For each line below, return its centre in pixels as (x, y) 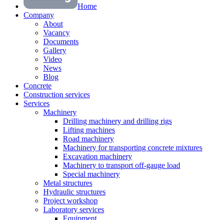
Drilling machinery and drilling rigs (117, 121)
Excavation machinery (97, 156)
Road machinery (88, 138)
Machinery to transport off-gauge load (122, 165)
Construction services (57, 94)
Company (39, 15)
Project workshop (70, 200)
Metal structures (68, 183)
